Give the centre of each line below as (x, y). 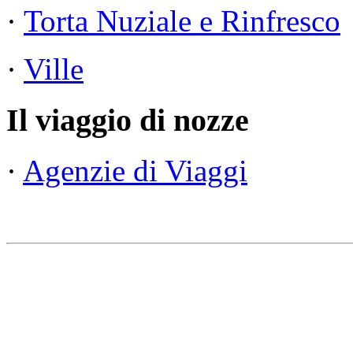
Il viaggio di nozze (128, 120)
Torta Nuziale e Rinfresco (182, 20)
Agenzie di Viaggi (135, 171)
